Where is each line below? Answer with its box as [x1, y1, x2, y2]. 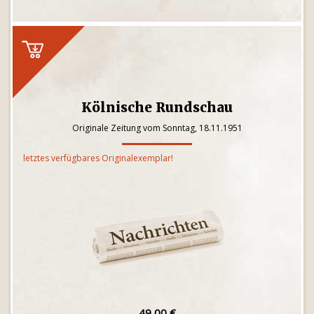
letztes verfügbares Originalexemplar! [23, 152, 173, 164]
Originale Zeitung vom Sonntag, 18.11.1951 [71, 122, 243, 134]
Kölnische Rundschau [81, 99, 233, 116]
